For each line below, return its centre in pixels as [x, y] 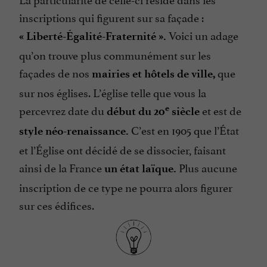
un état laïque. [140, 169]
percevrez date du [63, 110]
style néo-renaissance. [74, 131]
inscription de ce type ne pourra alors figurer [126, 187]
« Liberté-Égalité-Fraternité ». [93, 36]
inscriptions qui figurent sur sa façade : [111, 17]
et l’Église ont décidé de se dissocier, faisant [122, 149]
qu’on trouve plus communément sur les [115, 55]
